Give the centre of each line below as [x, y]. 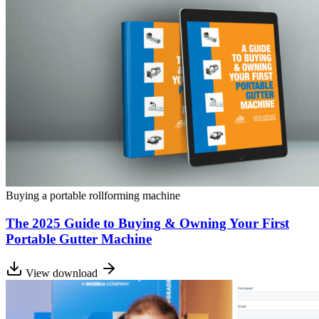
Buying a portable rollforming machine [93, 195]
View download [62, 273]
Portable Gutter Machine [79, 239]
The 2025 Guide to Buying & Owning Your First [147, 223]
